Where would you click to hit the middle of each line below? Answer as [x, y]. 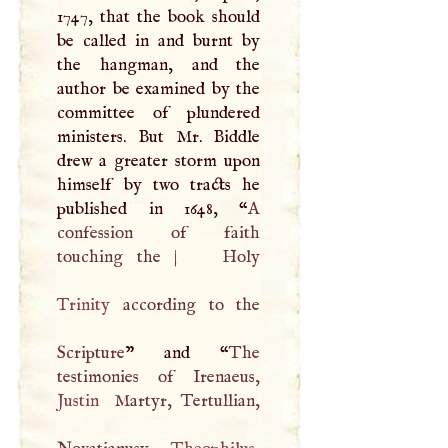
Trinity [84, 304]
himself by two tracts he [159, 184]
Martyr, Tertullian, [183, 400]
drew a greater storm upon [159, 160]
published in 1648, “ [153, 208]
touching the [116, 256]
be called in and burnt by [159, 40]
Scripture [91, 352]
